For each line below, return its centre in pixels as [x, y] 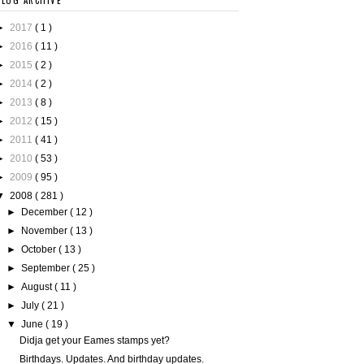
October [40, 250]
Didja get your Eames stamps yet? [94, 341]
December [46, 212]
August [38, 287]
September [47, 269]
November [46, 231]
